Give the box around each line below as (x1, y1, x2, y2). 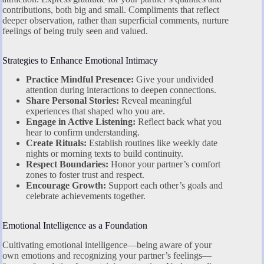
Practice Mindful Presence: (26, 74, 134, 85)
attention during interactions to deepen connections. (26, 85, 216, 95)
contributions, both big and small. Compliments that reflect (2, 4, 219, 15)
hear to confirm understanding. (26, 127, 140, 138)
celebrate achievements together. (26, 191, 146, 202)
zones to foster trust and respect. (26, 170, 144, 180)
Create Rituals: (26, 138, 87, 148)
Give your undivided (134, 74, 213, 85)
